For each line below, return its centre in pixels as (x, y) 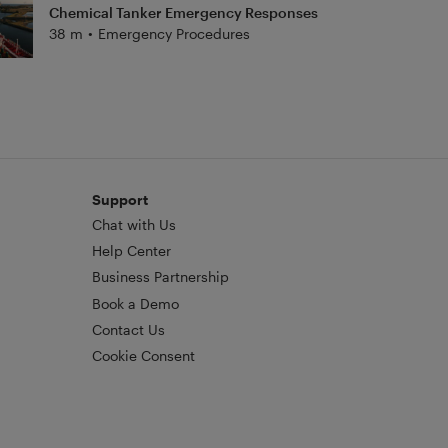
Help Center (131, 250)
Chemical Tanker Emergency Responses (183, 12)
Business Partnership (160, 277)
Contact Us (128, 329)
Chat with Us (133, 224)
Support (119, 199)
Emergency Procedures (174, 33)
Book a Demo (135, 303)
